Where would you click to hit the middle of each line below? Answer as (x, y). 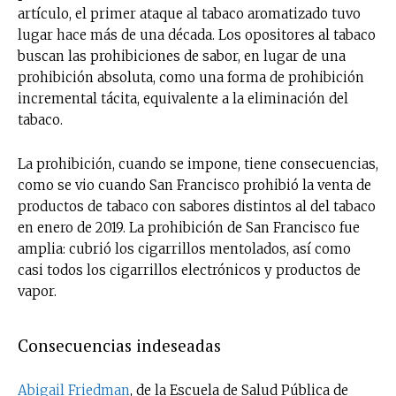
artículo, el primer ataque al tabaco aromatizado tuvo (189, 13)
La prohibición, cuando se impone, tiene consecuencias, (198, 164)
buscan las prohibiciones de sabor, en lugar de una (182, 56)
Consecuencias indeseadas (119, 345)
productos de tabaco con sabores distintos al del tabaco (197, 206)
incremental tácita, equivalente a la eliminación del (183, 98)
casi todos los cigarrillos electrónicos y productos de (189, 270)
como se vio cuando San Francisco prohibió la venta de (194, 185)
